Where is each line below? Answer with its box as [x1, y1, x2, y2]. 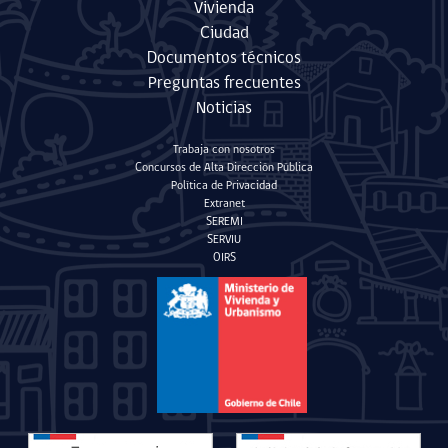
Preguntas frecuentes [147, 75, 301, 93]
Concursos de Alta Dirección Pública [135, 162, 313, 175]
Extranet [203, 198, 245, 211]
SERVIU [207, 234, 241, 247]
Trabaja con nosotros [173, 144, 275, 157]
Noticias [196, 100, 252, 118]
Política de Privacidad [171, 180, 277, 193]
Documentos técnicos [147, 50, 301, 68]
